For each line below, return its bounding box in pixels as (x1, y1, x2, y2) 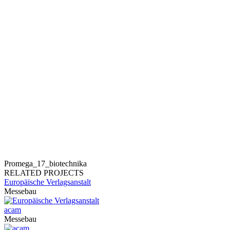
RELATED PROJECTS (4, 168, 84, 177)
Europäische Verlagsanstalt (4, 178, 91, 186)
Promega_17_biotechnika (4, 159, 87, 168)
